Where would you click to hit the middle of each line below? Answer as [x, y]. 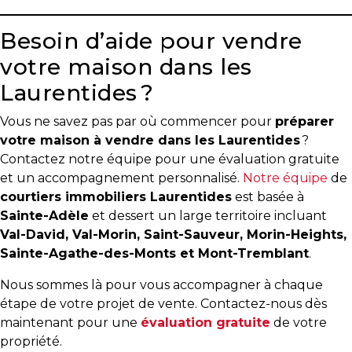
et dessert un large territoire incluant [208, 216]
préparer [304, 121]
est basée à [268, 197]
